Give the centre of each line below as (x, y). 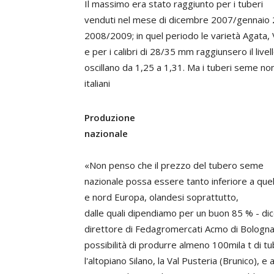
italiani (97, 83)
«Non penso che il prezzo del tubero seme (174, 165)
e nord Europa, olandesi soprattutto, (161, 197)
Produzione (110, 117)
